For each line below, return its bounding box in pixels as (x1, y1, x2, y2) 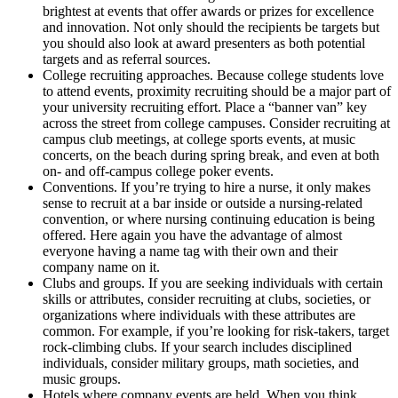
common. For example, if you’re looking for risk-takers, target (43, 322, 389, 338)
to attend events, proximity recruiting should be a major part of (43, 83, 391, 99)
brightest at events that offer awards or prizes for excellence (43, 3, 374, 19)
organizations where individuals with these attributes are (43, 306, 355, 322)
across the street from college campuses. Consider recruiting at (43, 115, 390, 131)
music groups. (43, 370, 121, 386)
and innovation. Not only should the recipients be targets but (43, 19, 379, 35)
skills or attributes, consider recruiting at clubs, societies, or (43, 291, 370, 306)
